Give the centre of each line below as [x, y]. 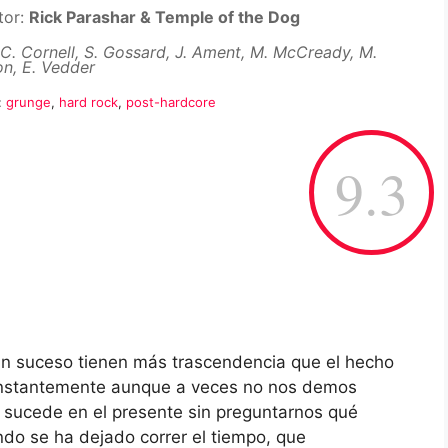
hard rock [88, 102]
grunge [28, 102]
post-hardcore [171, 102]
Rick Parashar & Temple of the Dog [164, 17]
